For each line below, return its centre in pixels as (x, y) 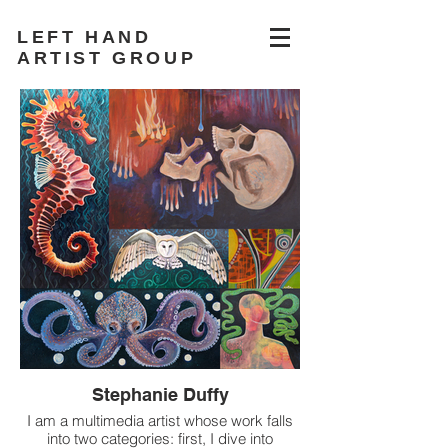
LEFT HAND (84, 37)
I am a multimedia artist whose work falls (160, 420)
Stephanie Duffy (160, 394)
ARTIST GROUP (107, 58)
